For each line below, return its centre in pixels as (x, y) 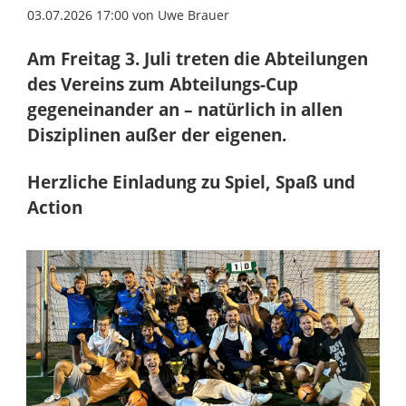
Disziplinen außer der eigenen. (156, 135)
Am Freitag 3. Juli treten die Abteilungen (197, 58)
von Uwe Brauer (179, 14)
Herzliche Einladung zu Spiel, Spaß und (191, 182)
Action (54, 207)
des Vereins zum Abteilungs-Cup (162, 84)
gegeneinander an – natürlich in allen (184, 109)
